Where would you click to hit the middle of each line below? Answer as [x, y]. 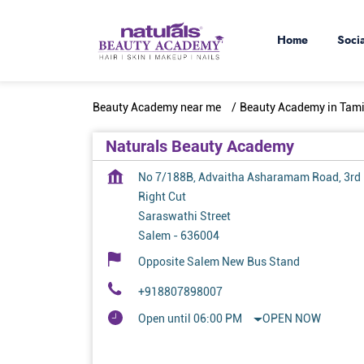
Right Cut [162, 197]
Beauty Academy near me [157, 108]
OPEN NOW [292, 319]
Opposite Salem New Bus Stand [219, 262]
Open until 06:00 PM [190, 319]
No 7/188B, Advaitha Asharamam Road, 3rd [249, 178]
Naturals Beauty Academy [200, 147]
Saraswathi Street [184, 217]
